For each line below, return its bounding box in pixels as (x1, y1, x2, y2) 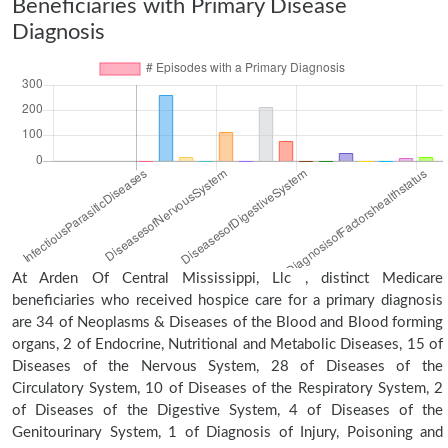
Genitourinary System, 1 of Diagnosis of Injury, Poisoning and (12, 425, 443, 440)
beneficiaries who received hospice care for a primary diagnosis (12, 293, 443, 308)
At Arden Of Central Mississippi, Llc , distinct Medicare (12, 271, 443, 286)
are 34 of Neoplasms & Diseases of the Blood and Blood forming (12, 315, 443, 330)
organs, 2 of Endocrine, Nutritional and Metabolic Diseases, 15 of (12, 337, 443, 352)
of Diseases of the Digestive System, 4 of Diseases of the (12, 403, 443, 418)
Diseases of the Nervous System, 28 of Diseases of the (12, 359, 443, 374)
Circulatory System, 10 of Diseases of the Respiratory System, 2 (12, 381, 443, 396)
